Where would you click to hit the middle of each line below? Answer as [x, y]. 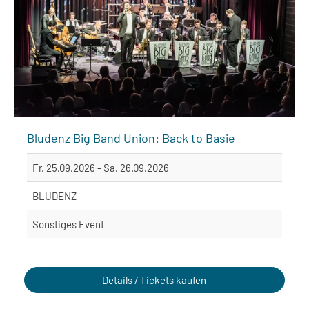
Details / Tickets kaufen [154, 280]
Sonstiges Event [68, 224]
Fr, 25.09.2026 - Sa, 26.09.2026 [101, 167]
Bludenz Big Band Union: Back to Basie [131, 138]
